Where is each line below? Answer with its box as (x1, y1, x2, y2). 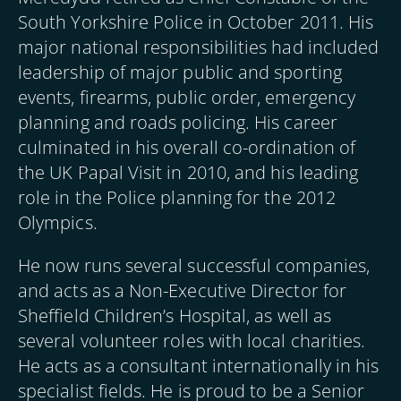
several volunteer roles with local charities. (18, 328, 366, 353)
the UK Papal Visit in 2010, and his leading (18, 160, 359, 184)
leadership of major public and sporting (18, 60, 342, 84)
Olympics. (18, 210, 102, 235)
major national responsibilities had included (18, 35, 380, 59)
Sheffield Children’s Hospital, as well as (18, 303, 332, 328)
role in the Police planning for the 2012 (18, 185, 337, 209)
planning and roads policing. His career (18, 110, 337, 134)
